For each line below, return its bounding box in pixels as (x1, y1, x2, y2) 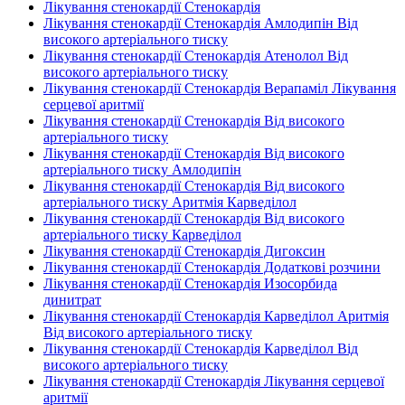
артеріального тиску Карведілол (43, 227, 241, 242)
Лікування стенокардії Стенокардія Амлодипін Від (43, 15, 358, 31)
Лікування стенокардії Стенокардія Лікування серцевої (43, 373, 384, 389)
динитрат (43, 292, 101, 307)
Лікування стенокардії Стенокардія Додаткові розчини (43, 259, 381, 275)
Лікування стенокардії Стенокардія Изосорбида (43, 276, 337, 291)
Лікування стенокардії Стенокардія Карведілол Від (43, 341, 358, 356)
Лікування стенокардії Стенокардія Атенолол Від (43, 48, 348, 63)
